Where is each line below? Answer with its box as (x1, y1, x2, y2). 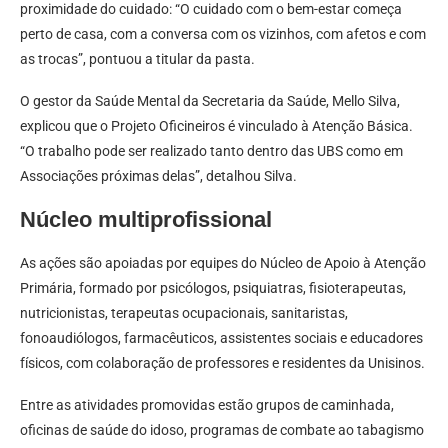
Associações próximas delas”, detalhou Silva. (20, 168, 297, 185)
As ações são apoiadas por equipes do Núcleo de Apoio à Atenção (20, 255, 426, 272)
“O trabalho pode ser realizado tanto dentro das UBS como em (20, 143, 403, 160)
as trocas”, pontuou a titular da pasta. (20, 51, 255, 68)
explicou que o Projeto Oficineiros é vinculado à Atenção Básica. (20, 118, 413, 135)
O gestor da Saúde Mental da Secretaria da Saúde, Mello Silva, (20, 93, 400, 110)
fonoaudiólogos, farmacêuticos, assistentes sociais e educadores (20, 330, 423, 347)
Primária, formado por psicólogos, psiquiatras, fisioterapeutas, (20, 280, 406, 297)
